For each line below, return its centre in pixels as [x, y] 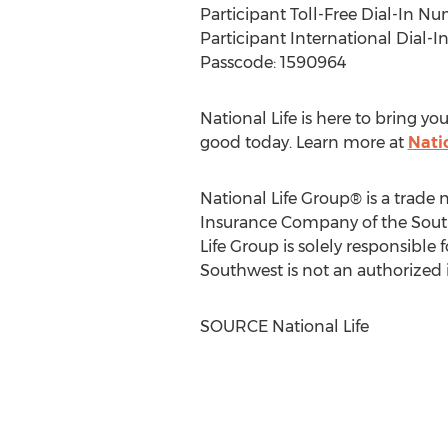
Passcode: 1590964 [272, 62]
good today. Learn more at [303, 142]
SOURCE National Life [284, 326]
